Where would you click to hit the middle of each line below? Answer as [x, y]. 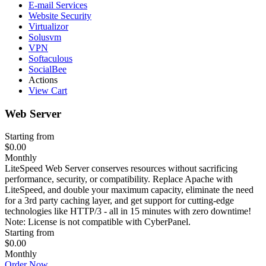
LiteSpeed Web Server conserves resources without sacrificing [121, 169]
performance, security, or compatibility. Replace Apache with [119, 179]
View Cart [48, 91]
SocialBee [47, 69]
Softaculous [50, 59]
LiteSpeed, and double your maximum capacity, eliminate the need [129, 190]
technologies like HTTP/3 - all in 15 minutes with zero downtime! [128, 211]
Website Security [60, 16]
